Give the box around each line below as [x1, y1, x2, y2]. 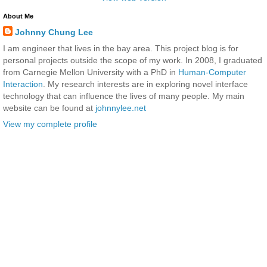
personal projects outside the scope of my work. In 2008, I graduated [3, 55, 262, 65]
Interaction [3, 79, 43, 89]
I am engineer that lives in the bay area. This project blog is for [3, 43, 238, 53]
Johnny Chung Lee [15, 27, 93, 37]
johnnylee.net [95, 103, 146, 113]
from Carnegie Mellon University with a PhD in [3, 67, 178, 77]
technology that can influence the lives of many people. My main [3, 91, 244, 101]
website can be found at [3, 103, 95, 113]
